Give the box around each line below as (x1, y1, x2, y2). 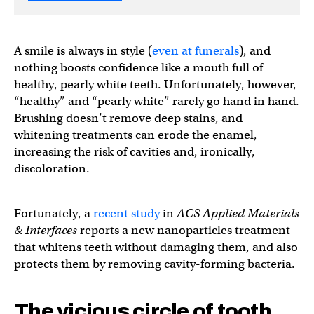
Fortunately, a (14, 205, 93, 221)
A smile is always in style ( (14, 43, 152, 58)
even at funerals (152, 43, 239, 58)
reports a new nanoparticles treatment (77, 222, 290, 238)
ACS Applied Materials (177, 205, 299, 221)
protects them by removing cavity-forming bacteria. (14, 256, 298, 271)
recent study (93, 205, 160, 221)
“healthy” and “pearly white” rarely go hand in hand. (14, 93, 299, 109)
